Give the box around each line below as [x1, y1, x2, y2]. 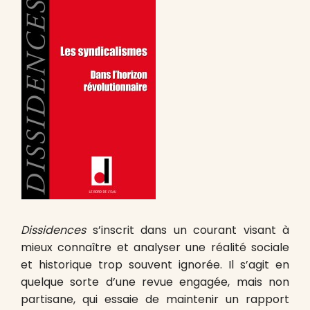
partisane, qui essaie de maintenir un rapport [21, 291, 289, 307]
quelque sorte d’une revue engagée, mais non [21, 274, 289, 290]
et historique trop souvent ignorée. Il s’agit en [21, 257, 289, 273]
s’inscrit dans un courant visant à [86, 222, 289, 238]
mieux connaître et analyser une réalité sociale [21, 239, 289, 255]
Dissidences [21, 222, 86, 238]
